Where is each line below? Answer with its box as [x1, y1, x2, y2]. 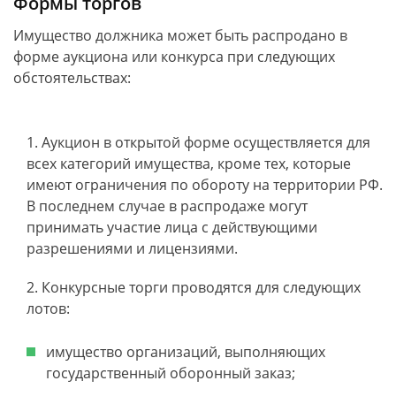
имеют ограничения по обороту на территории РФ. [27, 175, 383, 194]
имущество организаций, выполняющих [46, 342, 325, 362]
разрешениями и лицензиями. [27, 239, 238, 258]
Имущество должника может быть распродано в [13, 26, 347, 45]
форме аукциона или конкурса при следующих [13, 47, 335, 66]
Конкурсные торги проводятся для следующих [42, 278, 361, 297]
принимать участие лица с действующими [27, 217, 317, 237]
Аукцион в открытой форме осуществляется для [42, 133, 370, 152]
